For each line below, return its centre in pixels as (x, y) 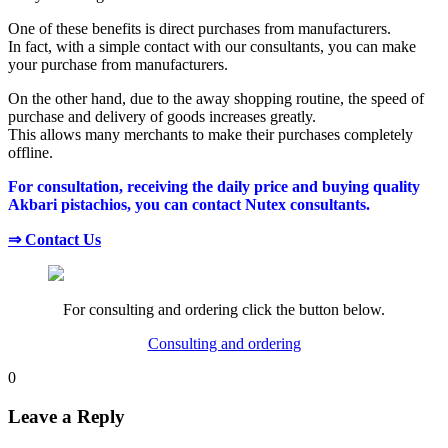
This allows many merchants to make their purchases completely (210, 134)
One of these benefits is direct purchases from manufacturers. (199, 28)
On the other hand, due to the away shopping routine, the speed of (216, 98)
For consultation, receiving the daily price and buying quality (214, 186)
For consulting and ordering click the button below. (224, 309)
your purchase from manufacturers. (118, 64)
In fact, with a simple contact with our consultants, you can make (212, 46)
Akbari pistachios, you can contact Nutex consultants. (189, 204)
